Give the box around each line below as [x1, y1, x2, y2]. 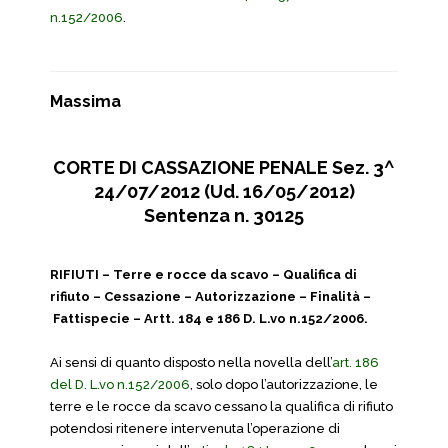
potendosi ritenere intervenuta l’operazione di [50, 421, 340, 436]
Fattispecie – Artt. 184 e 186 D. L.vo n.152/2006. [50, 311, 368, 326]
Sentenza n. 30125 [144, 205, 304, 226]
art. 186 [332, 355, 379, 370]
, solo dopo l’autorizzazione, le [190, 377, 378, 392]
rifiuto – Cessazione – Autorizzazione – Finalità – [50, 289, 371, 304]
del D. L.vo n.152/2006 [50, 377, 190, 392]
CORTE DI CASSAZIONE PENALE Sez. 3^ [53, 157, 395, 178]
